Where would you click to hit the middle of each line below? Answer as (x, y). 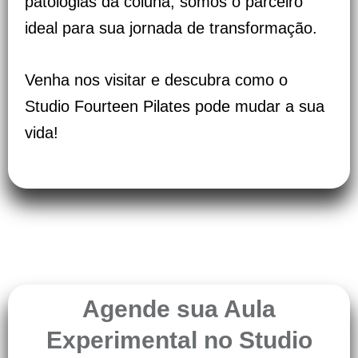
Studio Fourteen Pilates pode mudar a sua (175, 107)
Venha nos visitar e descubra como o (156, 80)
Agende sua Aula (179, 309)
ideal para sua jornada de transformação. (171, 28)
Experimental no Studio (179, 340)
